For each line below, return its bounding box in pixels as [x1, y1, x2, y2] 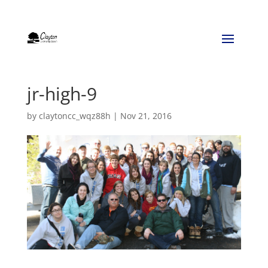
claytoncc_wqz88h [38, 110, 111, 121]
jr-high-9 [26, 81, 97, 106]
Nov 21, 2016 [120, 110, 172, 121]
